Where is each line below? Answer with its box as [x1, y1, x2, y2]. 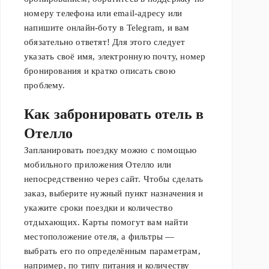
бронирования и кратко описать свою [24, 66, 175, 76]
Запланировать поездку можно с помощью [24, 145, 197, 156]
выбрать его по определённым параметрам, [24, 246, 201, 256]
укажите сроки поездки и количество [24, 203, 173, 213]
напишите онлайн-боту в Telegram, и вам [24, 23, 190, 33]
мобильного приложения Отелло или [24, 160, 172, 170]
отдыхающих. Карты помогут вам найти [24, 217, 188, 228]
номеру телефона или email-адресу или [24, 8, 183, 19]
